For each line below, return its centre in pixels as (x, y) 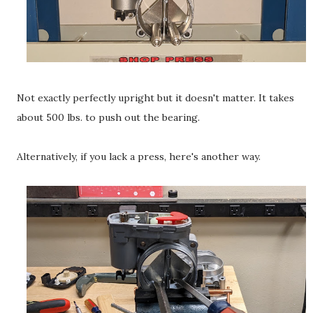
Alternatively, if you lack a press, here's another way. (139, 157)
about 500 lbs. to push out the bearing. (110, 118)
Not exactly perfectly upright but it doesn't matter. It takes (155, 98)
